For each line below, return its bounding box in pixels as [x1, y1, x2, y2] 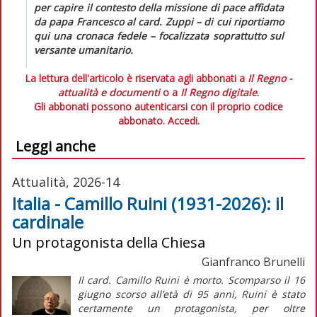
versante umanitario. [34, 42, 133, 57]
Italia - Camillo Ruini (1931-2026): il [12, 191, 284, 215]
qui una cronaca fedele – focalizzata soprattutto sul [34, 28, 284, 42]
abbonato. [117, 113, 168, 127]
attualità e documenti [58, 85, 160, 99]
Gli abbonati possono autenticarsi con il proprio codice [34, 99, 283, 113]
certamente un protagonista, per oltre [77, 301, 305, 315]
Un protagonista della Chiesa [12, 232, 205, 252]
